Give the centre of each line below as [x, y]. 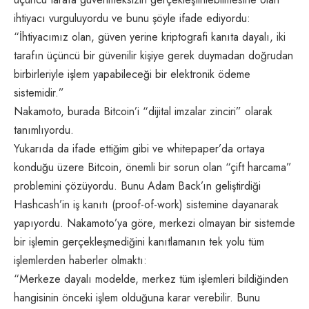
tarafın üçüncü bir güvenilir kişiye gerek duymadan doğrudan [153, 56]
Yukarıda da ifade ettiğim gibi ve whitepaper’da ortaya [139, 149]
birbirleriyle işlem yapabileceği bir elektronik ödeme [132, 74]
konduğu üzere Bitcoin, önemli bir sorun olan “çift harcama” [153, 168]
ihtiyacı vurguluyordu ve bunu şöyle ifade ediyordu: [132, 19]
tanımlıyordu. [44, 130]
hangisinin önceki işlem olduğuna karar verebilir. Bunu [137, 298]
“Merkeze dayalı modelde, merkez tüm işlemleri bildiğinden [151, 279]
